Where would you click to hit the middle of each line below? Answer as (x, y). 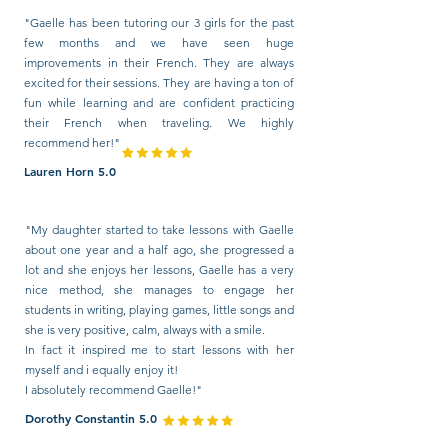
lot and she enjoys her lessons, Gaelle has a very (159, 269)
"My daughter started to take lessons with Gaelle (159, 229)
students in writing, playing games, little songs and (159, 309)
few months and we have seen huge (159, 42)
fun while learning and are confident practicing (159, 102)
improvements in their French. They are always (159, 62)
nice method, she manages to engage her (159, 289)
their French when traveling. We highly (159, 122)
